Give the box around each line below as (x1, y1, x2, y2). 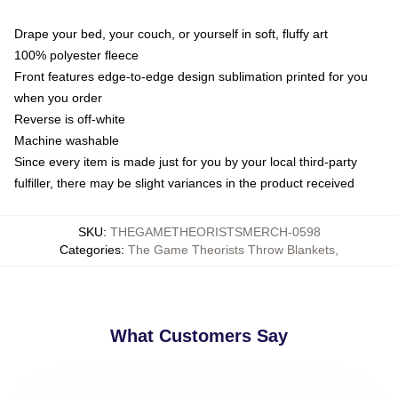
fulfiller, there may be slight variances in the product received (14, 175, 354, 190)
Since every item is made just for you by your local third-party (14, 154, 357, 169)
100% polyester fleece (14, 47, 139, 62)
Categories (60, 242, 121, 257)
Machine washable (14, 132, 119, 147)
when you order (14, 90, 102, 105)
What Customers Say (110, 325, 288, 346)
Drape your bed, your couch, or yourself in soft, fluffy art (14, 26, 328, 41)
